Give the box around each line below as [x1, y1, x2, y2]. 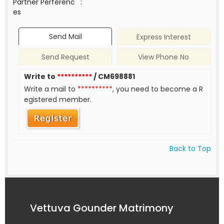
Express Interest [136, 32, 191, 42]
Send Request [41, 52, 89, 62]
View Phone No [138, 52, 189, 62]
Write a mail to [24, 84, 78, 94]
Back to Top [169, 143, 211, 153]
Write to [24, 71, 57, 82]
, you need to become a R [112, 84, 203, 94]
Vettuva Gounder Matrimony [30, 200, 173, 215]
